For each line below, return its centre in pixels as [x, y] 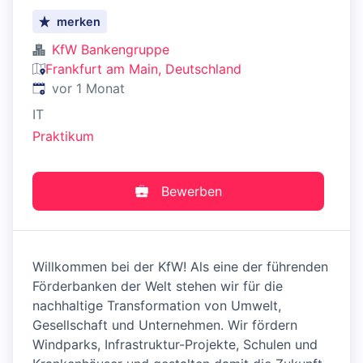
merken [79, 21]
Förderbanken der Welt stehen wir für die [158, 286]
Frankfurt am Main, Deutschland [143, 69]
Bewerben [191, 192]
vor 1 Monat [88, 88]
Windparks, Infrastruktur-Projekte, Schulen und [175, 345]
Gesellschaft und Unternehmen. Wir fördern [165, 325]
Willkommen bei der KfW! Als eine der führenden [180, 267]
